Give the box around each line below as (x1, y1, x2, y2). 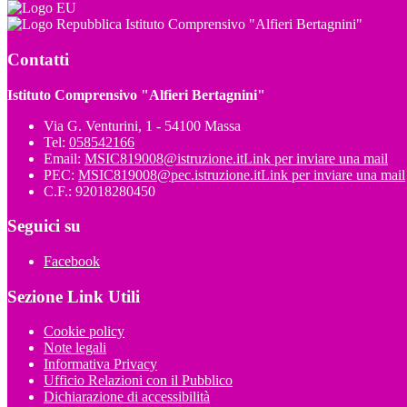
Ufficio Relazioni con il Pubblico (44, 372, 233, 389)
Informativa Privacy (44, 356, 157, 372)
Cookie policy (44, 323, 124, 340)
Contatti (7, 49, 69, 69)
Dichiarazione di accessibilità (44, 389, 210, 405)
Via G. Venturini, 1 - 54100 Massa (44, 117, 241, 134)
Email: (44, 150, 84, 166)
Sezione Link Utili (7, 286, 140, 306)
